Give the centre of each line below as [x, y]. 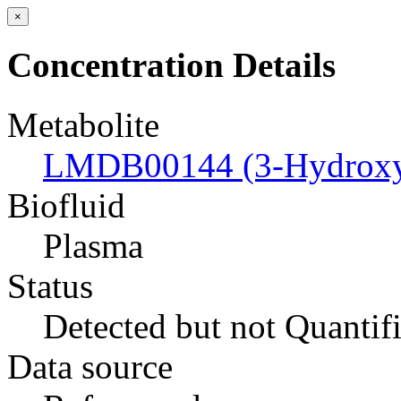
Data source [90, 366]
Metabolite [83, 124]
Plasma [93, 245]
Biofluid [66, 205]
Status [50, 286]
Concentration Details [171, 65]
